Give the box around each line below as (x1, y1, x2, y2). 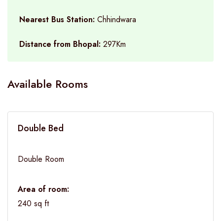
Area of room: (18, 183, 69, 194)
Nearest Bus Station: (19, 14, 97, 25)
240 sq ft (18, 198, 49, 209)
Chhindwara (97, 14, 136, 25)
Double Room (18, 153, 64, 165)
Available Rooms (7, 76, 88, 92)
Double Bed (18, 122, 64, 135)
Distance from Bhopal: (19, 38, 103, 50)
